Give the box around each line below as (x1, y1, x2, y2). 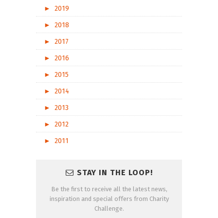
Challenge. (94, 204, 124, 212)
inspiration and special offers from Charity (49, 195, 169, 202)
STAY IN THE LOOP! (76, 167, 153, 177)
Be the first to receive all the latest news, (51, 185, 167, 193)
